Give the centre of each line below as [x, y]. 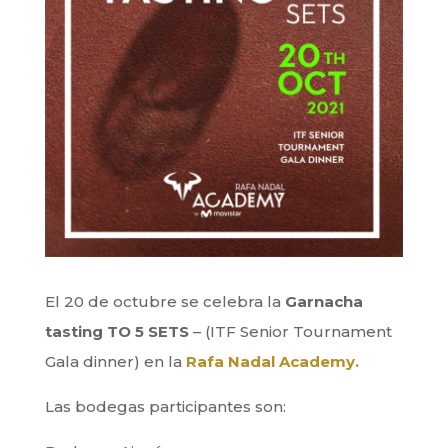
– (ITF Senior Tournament [290, 331]
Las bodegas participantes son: [165, 406]
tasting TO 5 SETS [116, 331]
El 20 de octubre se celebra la [164, 301]
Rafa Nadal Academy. [274, 361]
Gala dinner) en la [115, 361]
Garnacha [323, 301]
